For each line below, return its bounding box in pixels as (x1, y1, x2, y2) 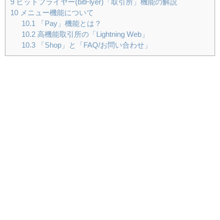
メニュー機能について (18, 8, 94, 16)
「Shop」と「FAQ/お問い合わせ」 (35, 41, 152, 49)
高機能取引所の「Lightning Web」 (35, 30, 149, 38)
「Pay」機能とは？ (35, 19, 102, 27)
